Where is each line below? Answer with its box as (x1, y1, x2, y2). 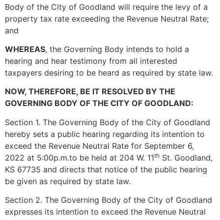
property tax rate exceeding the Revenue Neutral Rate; (5, 13, 209, 24)
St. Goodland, (160, 152, 213, 163)
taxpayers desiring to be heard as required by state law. (5, 68, 213, 78)
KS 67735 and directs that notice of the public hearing (5, 164, 207, 174)
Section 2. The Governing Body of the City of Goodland (5, 195, 212, 205)
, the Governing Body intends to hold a (45, 44, 189, 55)
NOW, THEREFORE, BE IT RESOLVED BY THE (5, 86, 175, 97)
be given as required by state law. (5, 176, 131, 186)
